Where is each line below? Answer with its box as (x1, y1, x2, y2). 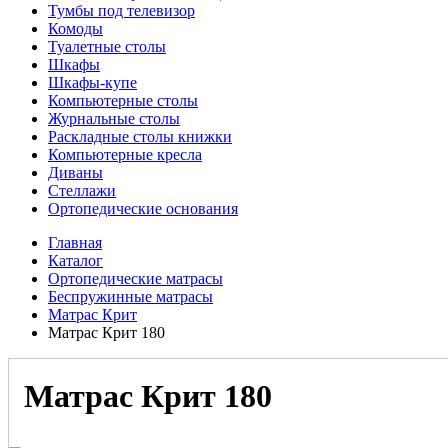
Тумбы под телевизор (48, 2, 195, 20)
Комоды (48, 20, 103, 38)
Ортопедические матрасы (48, 270, 223, 288)
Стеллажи (48, 182, 116, 200)
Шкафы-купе (48, 74, 137, 92)
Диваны (48, 164, 103, 182)
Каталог (48, 252, 103, 270)
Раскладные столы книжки (48, 128, 232, 146)
